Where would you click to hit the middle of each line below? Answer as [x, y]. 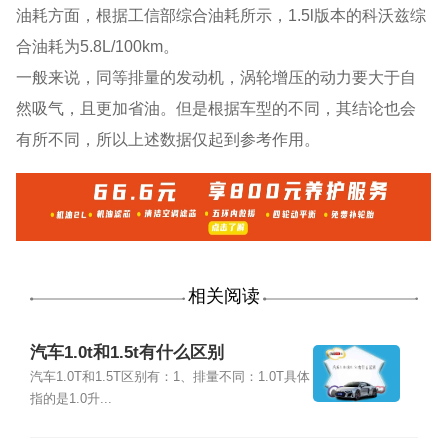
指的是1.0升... [70, 399]
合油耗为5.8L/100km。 [98, 46]
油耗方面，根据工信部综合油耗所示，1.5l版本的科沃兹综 [221, 15]
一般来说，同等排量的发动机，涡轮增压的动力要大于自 [216, 77]
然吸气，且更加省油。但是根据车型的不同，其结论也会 [216, 108]
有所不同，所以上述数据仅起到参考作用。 [168, 139]
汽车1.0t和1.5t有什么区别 [126, 353]
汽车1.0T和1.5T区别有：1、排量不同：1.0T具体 [169, 377]
